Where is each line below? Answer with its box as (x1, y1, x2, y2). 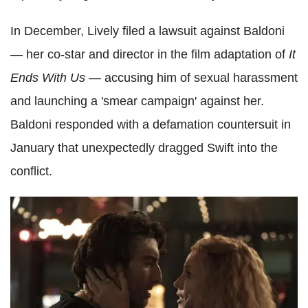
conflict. (10, 164, 52, 178)
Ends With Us (10, 70, 85, 85)
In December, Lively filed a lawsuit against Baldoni (10, 23, 285, 38)
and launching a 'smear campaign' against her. (10, 93, 264, 108)
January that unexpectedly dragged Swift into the (10, 140, 278, 155)
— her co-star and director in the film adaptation (10, 47, 275, 61)
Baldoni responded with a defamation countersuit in (10, 117, 291, 131)
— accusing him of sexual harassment (85, 70, 298, 85)
